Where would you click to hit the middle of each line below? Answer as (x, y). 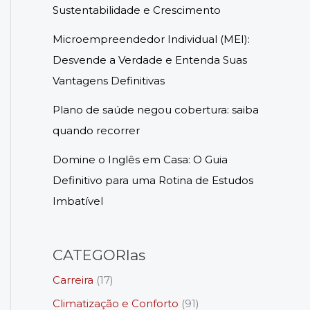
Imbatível (78, 201)
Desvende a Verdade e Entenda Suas (150, 60)
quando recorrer (96, 131)
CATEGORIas (99, 255)
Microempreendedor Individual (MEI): (151, 39)
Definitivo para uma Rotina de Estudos (153, 181)
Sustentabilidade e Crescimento (137, 10)
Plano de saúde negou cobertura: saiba (156, 110)
